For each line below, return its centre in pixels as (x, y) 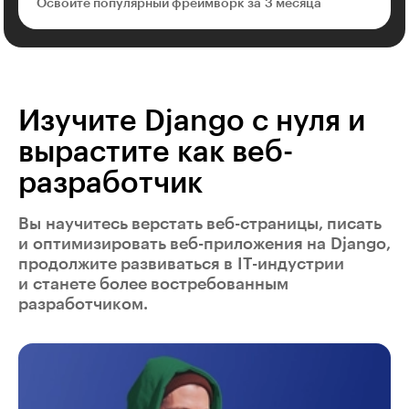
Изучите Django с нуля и (192, 121)
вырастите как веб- (156, 152)
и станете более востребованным (153, 283)
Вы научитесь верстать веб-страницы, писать (200, 223)
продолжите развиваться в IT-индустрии (181, 263)
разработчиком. (83, 304)
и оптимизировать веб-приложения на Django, (204, 243)
